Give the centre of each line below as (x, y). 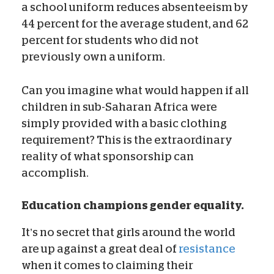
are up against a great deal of (100, 249)
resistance (207, 249)
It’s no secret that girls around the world (128, 233)
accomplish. (55, 173)
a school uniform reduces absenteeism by (135, 8)
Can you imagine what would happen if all (135, 91)
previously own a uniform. (93, 57)
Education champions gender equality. (133, 206)
